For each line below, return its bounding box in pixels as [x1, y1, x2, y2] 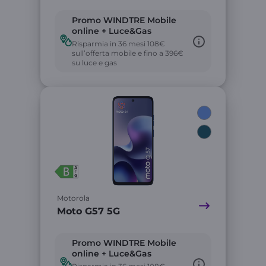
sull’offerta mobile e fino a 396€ [72, 49, 183, 58]
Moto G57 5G [57, 205, 120, 217]
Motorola [57, 194, 90, 202]
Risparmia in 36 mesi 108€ [72, 39, 165, 48]
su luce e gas [72, 58, 117, 67]
